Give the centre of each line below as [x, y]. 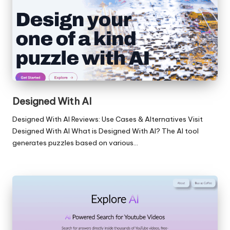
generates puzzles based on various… [75, 143]
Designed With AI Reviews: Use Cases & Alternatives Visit [108, 119]
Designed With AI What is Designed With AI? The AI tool [106, 131]
